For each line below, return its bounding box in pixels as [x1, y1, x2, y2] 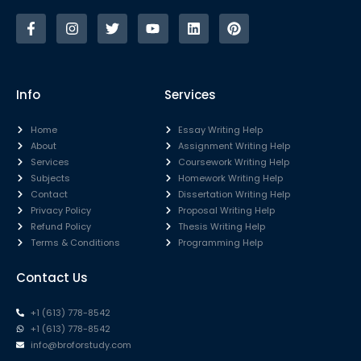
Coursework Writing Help [178, 156, 290, 169]
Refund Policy [30, 220, 91, 234]
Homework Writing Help [178, 172, 284, 185]
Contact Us [16, 269, 88, 287]
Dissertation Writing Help [178, 188, 291, 201]
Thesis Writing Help [178, 220, 266, 234]
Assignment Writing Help [178, 139, 291, 153]
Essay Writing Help [178, 123, 263, 137]
